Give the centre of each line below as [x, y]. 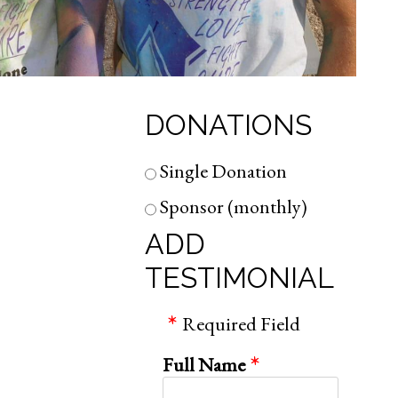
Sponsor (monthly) [231, 207]
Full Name [203, 364]
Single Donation [221, 171]
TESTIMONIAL [239, 277]
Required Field [241, 323]
